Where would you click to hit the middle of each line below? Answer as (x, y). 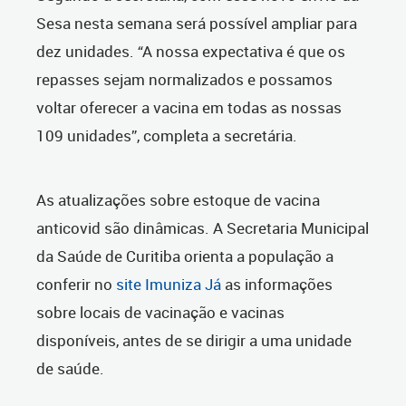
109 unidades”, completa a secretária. (167, 136)
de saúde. (70, 369)
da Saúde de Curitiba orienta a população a (185, 256)
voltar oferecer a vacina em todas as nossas (189, 108)
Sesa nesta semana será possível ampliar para (197, 24)
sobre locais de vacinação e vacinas (160, 313)
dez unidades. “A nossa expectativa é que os (191, 52)
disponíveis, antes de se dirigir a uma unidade (194, 341)
